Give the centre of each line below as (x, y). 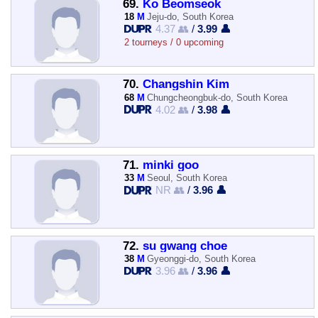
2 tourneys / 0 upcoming (174, 42)
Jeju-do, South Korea (191, 17)
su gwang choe (185, 246)
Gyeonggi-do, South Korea (202, 258)
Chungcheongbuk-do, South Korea (218, 97)
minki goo (170, 165)
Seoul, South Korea (187, 178)
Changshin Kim (186, 84)
